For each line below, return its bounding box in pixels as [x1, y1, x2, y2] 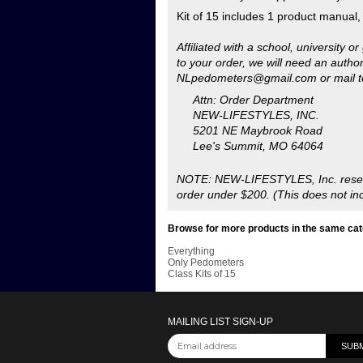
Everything [168, 113, 215, 125]
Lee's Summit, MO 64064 [193, 7, 323, 20]
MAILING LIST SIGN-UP [168, 184, 273, 195]
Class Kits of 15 [168, 136, 236, 147]
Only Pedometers [168, 125, 244, 136]
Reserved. [168, 262, 213, 273]
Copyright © [168, 250, 223, 262]
